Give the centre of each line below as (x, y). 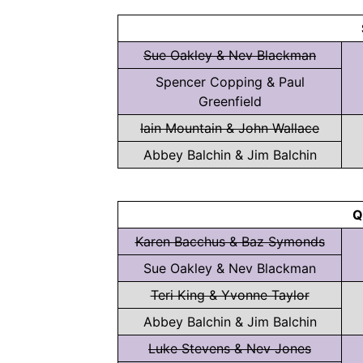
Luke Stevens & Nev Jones (230, 348)
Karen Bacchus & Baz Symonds (230, 241)
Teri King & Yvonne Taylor (230, 295)
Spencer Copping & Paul (230, 82)
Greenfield (230, 101)
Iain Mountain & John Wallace (230, 128)
